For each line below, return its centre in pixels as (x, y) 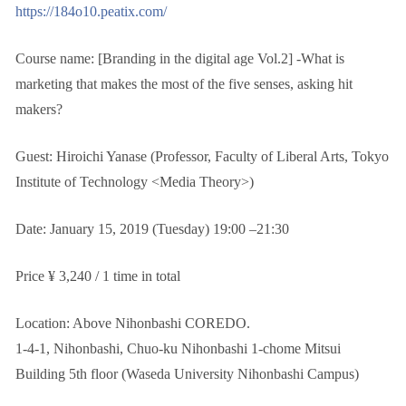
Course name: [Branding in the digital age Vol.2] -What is (180, 58)
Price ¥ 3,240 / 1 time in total (98, 276)
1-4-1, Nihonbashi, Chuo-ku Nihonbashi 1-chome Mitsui (178, 348)
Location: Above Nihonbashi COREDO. (133, 323)
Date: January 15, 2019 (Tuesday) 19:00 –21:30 (152, 229)
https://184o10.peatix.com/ (91, 11)
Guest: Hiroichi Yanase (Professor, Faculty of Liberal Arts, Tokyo (202, 156)
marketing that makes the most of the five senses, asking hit (184, 84)
